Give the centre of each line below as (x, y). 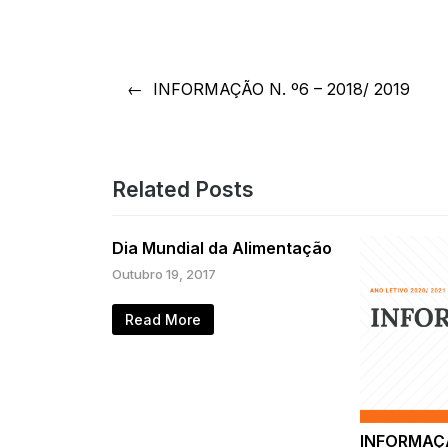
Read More (163, 320)
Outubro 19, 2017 (164, 274)
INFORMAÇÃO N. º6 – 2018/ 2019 (282, 89)
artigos (124, 149)
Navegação (151, 75)
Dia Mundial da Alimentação (222, 248)
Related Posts (183, 190)
